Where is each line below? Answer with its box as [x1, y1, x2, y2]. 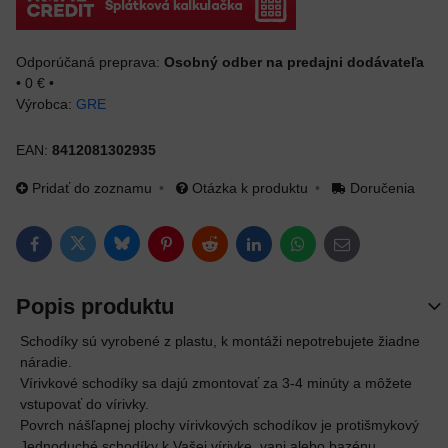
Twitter [76, 241, 119, 257]
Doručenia [349, 180, 415, 196]
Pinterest [164, 241, 221, 258]
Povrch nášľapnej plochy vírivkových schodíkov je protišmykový [20, 417, 419, 433]
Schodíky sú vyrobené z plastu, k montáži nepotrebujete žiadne [20, 333, 420, 349]
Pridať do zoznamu [32, 180, 152, 196]
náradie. [20, 354, 72, 370]
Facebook [32, 241, 96, 258]
